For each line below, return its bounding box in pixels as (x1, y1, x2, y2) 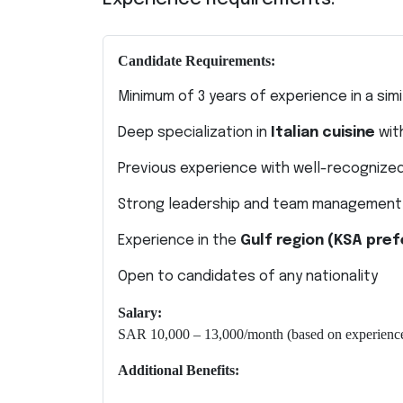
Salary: (118, 305, 162, 320)
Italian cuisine (271, 125, 375, 140)
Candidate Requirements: (118, 53, 275, 68)
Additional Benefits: (118, 363, 239, 378)
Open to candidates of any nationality (118, 269, 378, 284)
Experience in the (118, 233, 240, 248)
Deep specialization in (118, 125, 271, 140)
